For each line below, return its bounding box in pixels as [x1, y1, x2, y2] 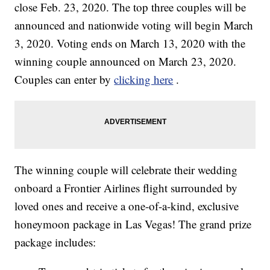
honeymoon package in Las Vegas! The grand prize [14, 216, 252, 232]
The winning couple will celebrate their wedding [14, 162, 238, 178]
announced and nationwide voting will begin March [14, 17, 254, 33]
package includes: [14, 234, 96, 250]
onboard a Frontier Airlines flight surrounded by [14, 180, 238, 196]
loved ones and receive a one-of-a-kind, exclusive [14, 198, 239, 214]
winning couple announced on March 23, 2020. [14, 54, 237, 69]
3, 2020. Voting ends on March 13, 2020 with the [14, 36, 246, 51]
